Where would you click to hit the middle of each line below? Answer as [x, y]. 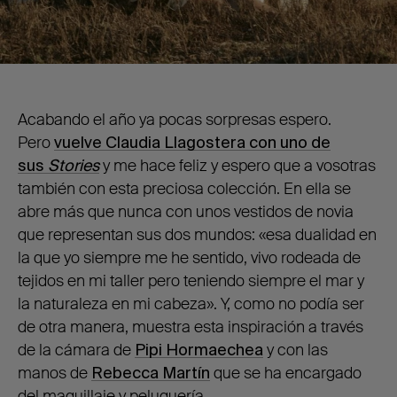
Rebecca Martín [151, 373]
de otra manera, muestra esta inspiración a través [191, 327]
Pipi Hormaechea [199, 350]
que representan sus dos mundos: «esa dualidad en [197, 234]
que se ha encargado [286, 373]
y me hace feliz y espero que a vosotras [237, 165]
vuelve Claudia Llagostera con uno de [192, 142]
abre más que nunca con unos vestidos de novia [186, 211]
